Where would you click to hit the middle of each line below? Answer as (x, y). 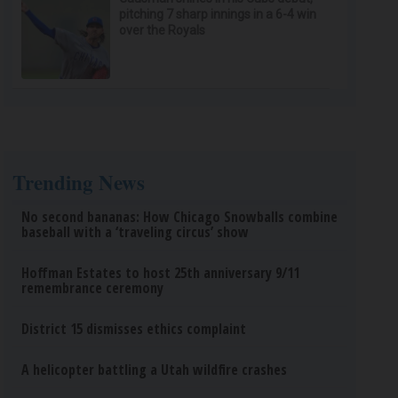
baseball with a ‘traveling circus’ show (135, 232)
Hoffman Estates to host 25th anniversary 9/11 (161, 273)
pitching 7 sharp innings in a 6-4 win (218, 14)
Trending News (79, 182)
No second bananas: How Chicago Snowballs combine (180, 217)
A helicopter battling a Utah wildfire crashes (155, 370)
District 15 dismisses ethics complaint (134, 329)
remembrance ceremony (93, 288)
